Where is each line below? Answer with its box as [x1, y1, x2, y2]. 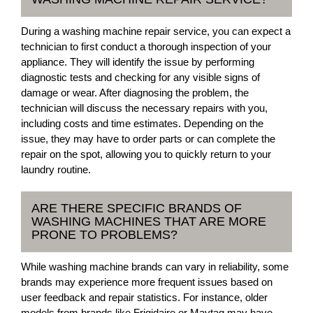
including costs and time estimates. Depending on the [21, 117, 263, 129]
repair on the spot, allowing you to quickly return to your [21, 148, 271, 160]
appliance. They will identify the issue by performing [21, 56, 254, 68]
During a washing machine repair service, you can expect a [21, 25, 291, 37]
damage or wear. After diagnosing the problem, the [21, 87, 249, 99]
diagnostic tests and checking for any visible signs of [21, 71, 260, 83]
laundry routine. [21, 163, 91, 175]
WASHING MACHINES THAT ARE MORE [31, 214, 266, 228]
